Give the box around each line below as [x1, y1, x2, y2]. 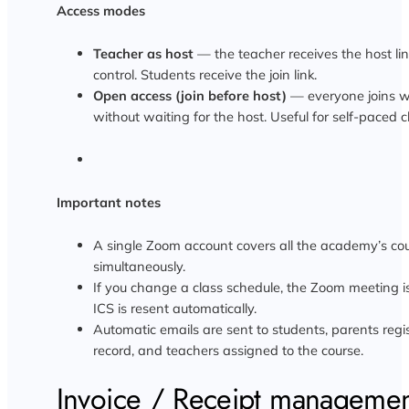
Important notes [56, 193, 161, 211]
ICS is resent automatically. [92, 299, 257, 317]
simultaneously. [92, 257, 185, 275]
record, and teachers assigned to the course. [92, 341, 363, 359]
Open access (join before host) [92, 86, 287, 104]
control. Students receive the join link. [92, 65, 317, 83]
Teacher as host [92, 44, 194, 62]
